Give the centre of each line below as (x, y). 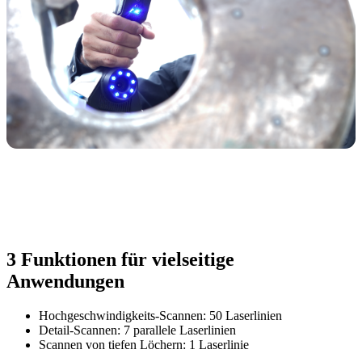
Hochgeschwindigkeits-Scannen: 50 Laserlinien (160, 315)
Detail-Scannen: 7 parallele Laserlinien (137, 330)
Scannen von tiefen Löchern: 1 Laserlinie (144, 344)
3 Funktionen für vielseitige (120, 260)
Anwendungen (65, 282)
